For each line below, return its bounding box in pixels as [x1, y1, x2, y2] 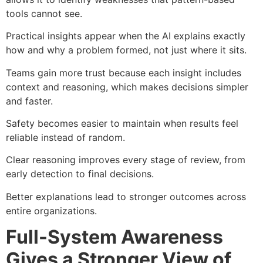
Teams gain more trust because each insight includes [6, 66, 241, 79]
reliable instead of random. [6, 131, 125, 143]
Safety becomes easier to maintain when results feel [6, 117, 238, 129]
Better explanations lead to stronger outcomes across [6, 190, 246, 203]
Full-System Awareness [6, 225, 223, 249]
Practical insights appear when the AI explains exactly [6, 30, 245, 42]
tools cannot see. [6, 7, 82, 19]
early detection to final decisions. [6, 168, 154, 180]
